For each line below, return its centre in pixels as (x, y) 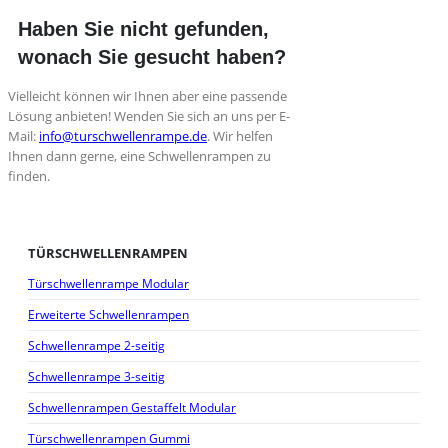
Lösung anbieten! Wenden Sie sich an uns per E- (149, 115)
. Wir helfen (240, 135)
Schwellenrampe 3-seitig (96, 377)
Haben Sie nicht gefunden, (143, 28)
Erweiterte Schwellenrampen (108, 315)
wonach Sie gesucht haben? (152, 56)
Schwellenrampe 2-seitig (96, 346)
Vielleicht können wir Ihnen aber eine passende (147, 95)
